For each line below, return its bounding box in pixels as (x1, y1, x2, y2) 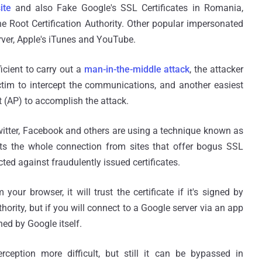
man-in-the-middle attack (84, 64, 190, 75)
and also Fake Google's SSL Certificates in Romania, (11, 2, 244, 14)
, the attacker (189, 64, 244, 75)
